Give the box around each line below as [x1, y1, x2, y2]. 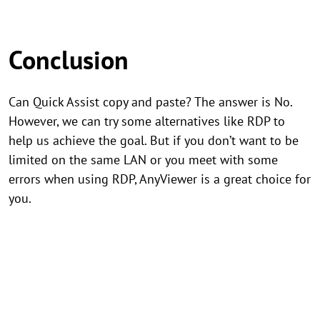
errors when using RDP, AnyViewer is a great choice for [9, 171, 311, 187]
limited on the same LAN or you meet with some [9, 151, 278, 168]
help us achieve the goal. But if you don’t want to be [9, 132, 299, 149]
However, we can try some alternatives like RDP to [9, 113, 285, 129]
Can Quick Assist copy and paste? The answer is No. [9, 94, 292, 110]
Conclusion [9, 43, 129, 76]
